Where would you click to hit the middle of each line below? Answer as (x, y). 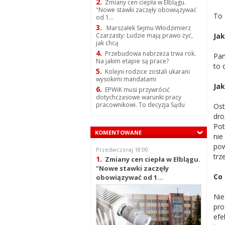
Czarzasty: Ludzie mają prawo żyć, (144, 36)
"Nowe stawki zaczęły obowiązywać (146, 10)
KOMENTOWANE (118, 133)
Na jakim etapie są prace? (132, 61)
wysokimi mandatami (126, 79)
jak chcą (107, 43)
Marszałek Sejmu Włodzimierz (148, 28)
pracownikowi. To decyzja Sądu (140, 105)
